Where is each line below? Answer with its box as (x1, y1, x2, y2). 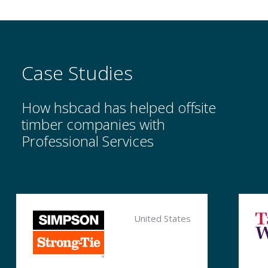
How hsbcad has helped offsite (21, 97, 216, 117)
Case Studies (21, 59, 133, 86)
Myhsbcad (12, 151, 64, 166)
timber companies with (21, 114, 165, 134)
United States (133, 212, 191, 224)
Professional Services (21, 130, 154, 151)
